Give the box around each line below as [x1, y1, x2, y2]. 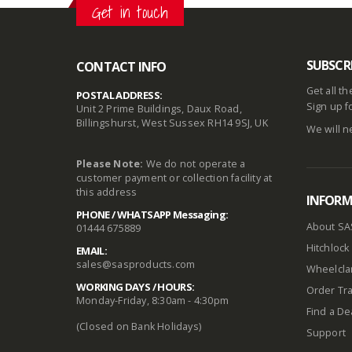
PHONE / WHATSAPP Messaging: [76, 207, 229, 222]
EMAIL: [76, 243, 108, 258]
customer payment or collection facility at [76, 170, 273, 185]
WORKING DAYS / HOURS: [76, 279, 195, 294]
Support [306, 326, 346, 340]
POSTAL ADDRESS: [76, 87, 163, 102]
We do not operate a [143, 156, 246, 170]
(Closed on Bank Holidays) [76, 319, 201, 333]
